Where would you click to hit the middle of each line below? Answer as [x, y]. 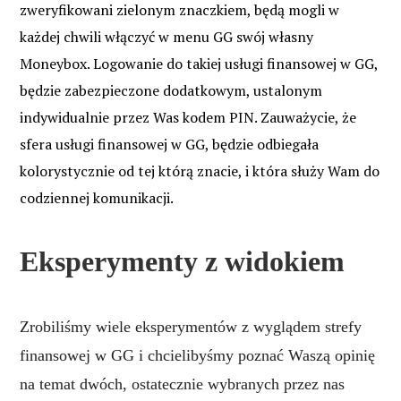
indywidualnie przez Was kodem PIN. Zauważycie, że [188, 117]
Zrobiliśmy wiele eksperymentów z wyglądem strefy [191, 326]
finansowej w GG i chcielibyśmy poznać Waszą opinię [197, 355]
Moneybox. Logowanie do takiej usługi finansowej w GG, [199, 63]
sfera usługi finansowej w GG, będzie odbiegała [169, 144]
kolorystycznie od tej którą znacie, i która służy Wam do [200, 171]
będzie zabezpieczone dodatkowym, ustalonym [171, 90]
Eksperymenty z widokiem [182, 261]
